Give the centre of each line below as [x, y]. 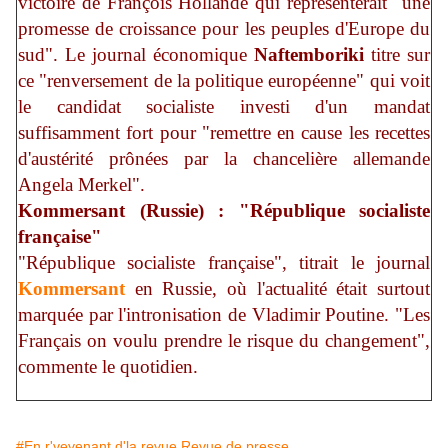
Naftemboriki [309, 55]
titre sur [397, 55]
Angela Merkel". [81, 185]
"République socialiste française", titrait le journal [224, 263]
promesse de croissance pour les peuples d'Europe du [224, 29]
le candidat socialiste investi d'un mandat [224, 107]
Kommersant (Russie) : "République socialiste [224, 211]
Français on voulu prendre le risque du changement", [224, 341]
